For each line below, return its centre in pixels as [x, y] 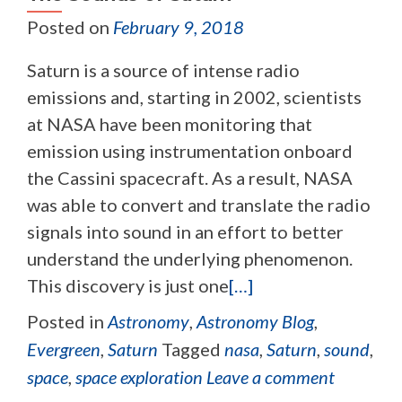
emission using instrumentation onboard [190, 150]
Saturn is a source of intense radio [163, 70]
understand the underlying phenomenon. [190, 258]
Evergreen [64, 349]
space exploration [139, 376]
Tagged [193, 349]
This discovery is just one [128, 285]
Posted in [67, 321]
